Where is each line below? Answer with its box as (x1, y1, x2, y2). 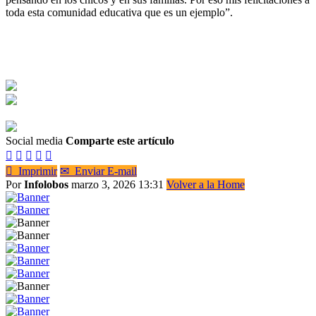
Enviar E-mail (69, 164, 137, 177)
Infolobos (24, 178, 68, 190)
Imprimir (13, 164, 57, 177)
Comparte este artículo (66, 134, 174, 147)
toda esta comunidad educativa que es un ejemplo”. (6, 6, 233, 18)
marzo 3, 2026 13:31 (71, 178, 166, 190)
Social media (6, 134, 63, 147)
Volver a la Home (166, 178, 245, 190)
